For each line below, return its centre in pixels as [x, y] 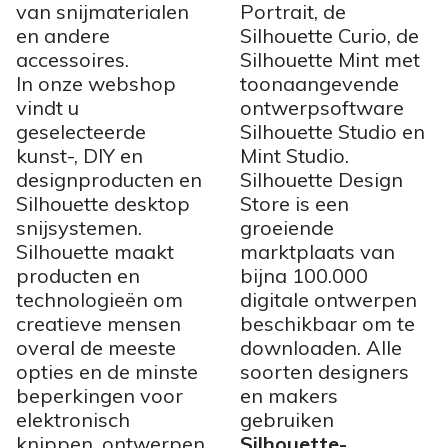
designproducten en [109, 180]
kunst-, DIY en [79, 156]
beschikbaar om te [327, 324]
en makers [289, 396]
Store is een [294, 204]
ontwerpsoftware [322, 108]
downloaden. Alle [321, 348]
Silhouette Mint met [330, 60]
